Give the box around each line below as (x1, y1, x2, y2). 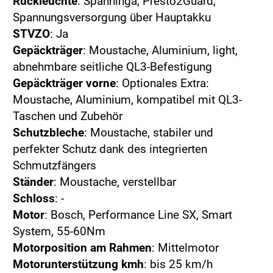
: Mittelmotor (152, 241, 219, 255)
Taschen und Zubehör (13, 109, 122, 124)
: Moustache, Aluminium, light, (83, 43, 238, 58)
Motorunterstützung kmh (13, 257, 144, 272)
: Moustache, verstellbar (54, 175, 176, 190)
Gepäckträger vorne (13, 76, 116, 91)
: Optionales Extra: (116, 76, 209, 91)
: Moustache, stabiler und (84, 126, 213, 140)
